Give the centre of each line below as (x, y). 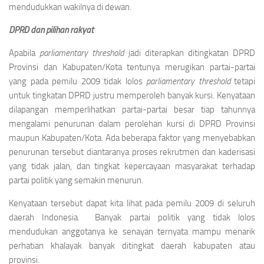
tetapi (242, 81)
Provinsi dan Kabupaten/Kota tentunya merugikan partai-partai (132, 67)
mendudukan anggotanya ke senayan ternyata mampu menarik (132, 232)
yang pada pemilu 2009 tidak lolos (77, 81)
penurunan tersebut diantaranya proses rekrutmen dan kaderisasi (132, 152)
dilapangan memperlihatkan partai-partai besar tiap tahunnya (132, 110)
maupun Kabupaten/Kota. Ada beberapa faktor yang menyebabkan (132, 138)
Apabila (24, 53)
